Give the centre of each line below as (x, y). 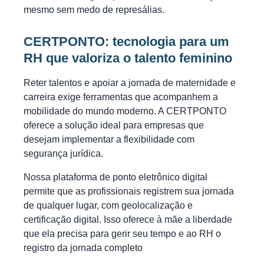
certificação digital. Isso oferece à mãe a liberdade (128, 219)
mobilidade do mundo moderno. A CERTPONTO (125, 111)
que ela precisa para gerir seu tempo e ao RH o (122, 233)
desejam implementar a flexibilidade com (109, 139)
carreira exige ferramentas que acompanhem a (121, 97)
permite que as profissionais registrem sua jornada (129, 191)
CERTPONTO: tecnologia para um (126, 41)
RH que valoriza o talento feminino (128, 58)
